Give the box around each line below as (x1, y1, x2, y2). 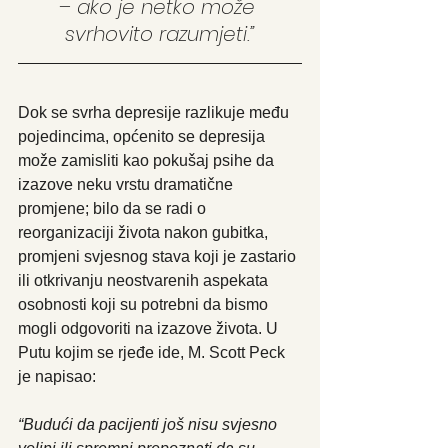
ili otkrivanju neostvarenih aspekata (18, 272, 272, 290)
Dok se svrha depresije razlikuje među (18, 104, 293, 122)
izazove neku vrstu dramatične (18, 176, 237, 194)
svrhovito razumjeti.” (65, 20, 255, 49)
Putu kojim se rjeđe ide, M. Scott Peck (18, 344, 289, 362)
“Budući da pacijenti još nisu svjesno (18, 416, 281, 434)
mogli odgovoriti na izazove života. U (18, 320, 282, 338)
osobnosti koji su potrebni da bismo (18, 296, 272, 314)
